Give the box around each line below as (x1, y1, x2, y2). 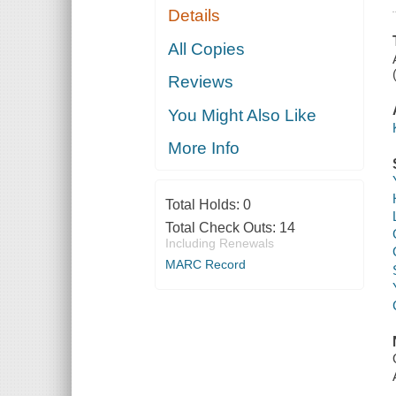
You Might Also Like (168, 105, 317, 125)
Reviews (168, 72, 234, 92)
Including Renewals (164, 236, 274, 251)
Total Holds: (164, 197, 243, 213)
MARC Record (164, 257, 246, 272)
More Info (168, 139, 240, 158)
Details (168, 6, 221, 26)
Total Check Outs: (164, 220, 279, 236)
